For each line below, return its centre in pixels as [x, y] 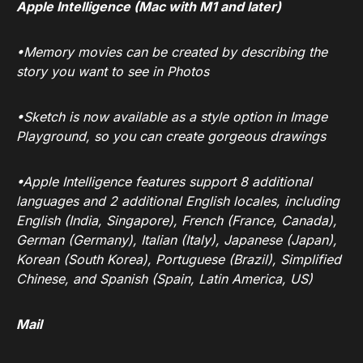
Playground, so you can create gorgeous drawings [171, 137]
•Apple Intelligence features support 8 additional [164, 182]
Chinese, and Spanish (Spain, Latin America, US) [164, 279]
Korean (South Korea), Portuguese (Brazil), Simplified [179, 260]
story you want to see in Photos [113, 72]
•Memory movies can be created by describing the [172, 52]
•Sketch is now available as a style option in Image [172, 117]
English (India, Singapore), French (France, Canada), [177, 221]
